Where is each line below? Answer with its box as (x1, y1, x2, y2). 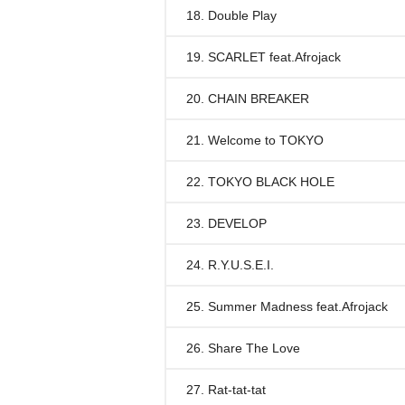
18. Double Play (186, 8, 277, 23)
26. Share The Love (186, 341, 300, 355)
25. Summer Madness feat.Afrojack (186, 299, 388, 314)
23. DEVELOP (186, 216, 267, 231)
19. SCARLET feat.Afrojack (186, 50, 341, 64)
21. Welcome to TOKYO (186, 133, 324, 147)
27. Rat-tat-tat (186, 382, 266, 397)
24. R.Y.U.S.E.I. (186, 258, 274, 272)
